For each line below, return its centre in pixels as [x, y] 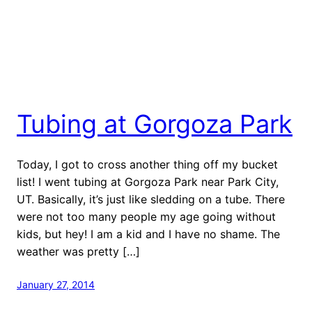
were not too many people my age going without [146, 216]
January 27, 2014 [56, 284]
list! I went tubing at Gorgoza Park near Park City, [148, 181]
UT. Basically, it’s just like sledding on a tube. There [151, 199]
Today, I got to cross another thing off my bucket [147, 164]
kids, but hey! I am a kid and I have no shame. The [148, 234]
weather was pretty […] [78, 251]
